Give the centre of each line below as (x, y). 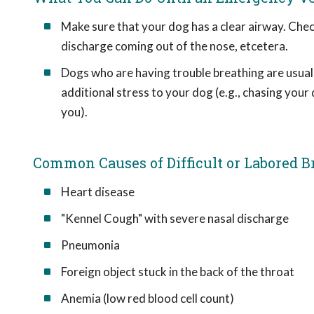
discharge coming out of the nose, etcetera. (175, 46)
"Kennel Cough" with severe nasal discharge (175, 218)
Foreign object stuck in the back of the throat (178, 272)
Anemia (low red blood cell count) (148, 298)
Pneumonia (90, 245)
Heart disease (98, 192)
